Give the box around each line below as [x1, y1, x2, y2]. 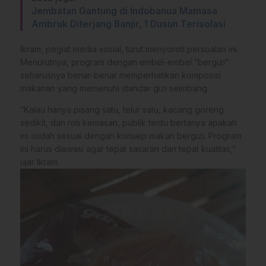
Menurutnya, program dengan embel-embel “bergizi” [20, 56, 229, 67]
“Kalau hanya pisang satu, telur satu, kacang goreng [20, 104, 224, 115]
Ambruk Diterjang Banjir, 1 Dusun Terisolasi [31, 18, 226, 30]
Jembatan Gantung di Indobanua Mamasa [31, 5, 217, 17]
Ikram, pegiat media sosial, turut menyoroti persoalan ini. [20, 43, 239, 54]
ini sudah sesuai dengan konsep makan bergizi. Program [20, 130, 242, 141]
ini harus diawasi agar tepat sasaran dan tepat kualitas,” [20, 143, 236, 154]
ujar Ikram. [20, 156, 59, 167]
